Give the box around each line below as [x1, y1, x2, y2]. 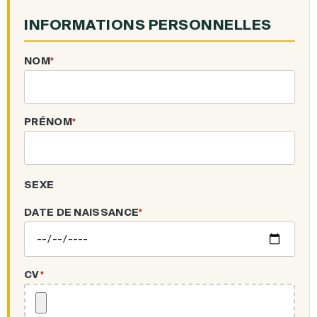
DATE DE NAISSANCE [24, 206, 139, 218]
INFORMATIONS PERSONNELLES [24, 16, 272, 33]
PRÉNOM [24, 115, 72, 127]
